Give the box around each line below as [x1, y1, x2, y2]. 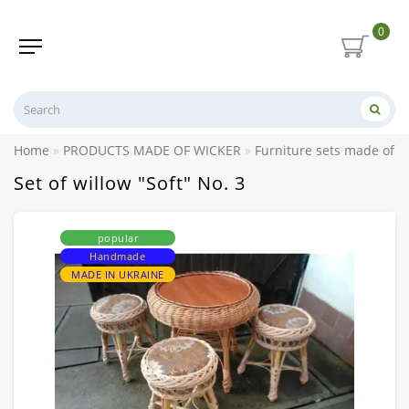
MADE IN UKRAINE [71, 267, 164, 281]
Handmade [89, 248, 146, 263]
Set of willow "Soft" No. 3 [14, 170, 246, 195]
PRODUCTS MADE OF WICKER [63, 141, 241, 159]
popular [97, 230, 138, 245]
